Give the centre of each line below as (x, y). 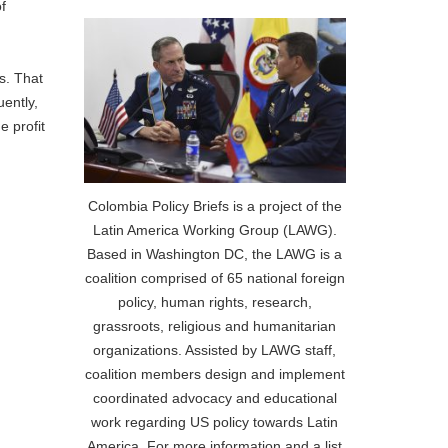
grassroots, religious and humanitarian (215, 325)
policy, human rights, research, (214, 301)
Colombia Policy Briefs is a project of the (214, 205)
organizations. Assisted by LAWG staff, (215, 349)
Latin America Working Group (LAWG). (214, 229)
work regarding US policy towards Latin (215, 421)
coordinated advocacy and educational (214, 397)
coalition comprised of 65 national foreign (214, 277)
